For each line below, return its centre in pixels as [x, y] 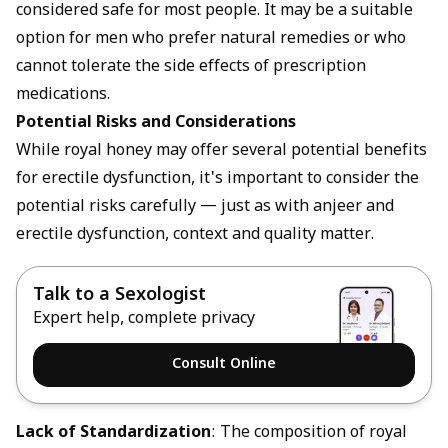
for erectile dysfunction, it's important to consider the [217, 179]
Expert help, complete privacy [144, 320]
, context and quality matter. [269, 235]
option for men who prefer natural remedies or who [211, 39]
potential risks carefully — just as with [164, 207]
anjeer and [353, 207]
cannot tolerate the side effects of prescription [191, 67]
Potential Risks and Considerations [156, 123]
